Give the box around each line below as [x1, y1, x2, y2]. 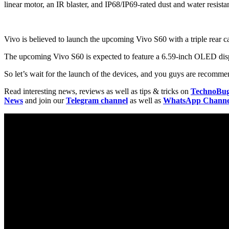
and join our [23, 96, 66, 105]
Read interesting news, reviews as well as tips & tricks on [4, 86, 191, 96]
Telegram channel [66, 96, 128, 105]
